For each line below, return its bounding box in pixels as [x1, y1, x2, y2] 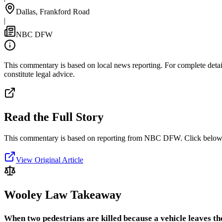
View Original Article [16, 155, 83, 164]
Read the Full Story [4, 110, 104, 123]
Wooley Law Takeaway [4, 188, 121, 201]
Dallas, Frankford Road [16, 7, 90, 16]
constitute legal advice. [4, 69, 75, 78]
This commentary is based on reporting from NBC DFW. [4, 133, 182, 142]
